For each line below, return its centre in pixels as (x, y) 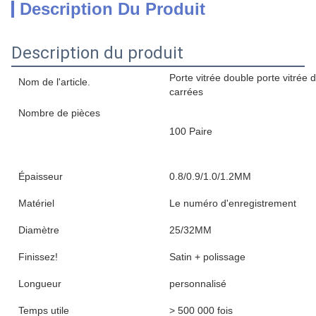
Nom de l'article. (54, 82)
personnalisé (198, 284)
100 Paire (191, 131)
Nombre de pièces (59, 113)
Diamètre (39, 230)
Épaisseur (41, 176)
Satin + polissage (207, 257)
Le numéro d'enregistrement (233, 203)
